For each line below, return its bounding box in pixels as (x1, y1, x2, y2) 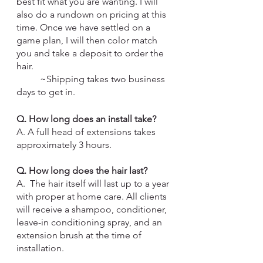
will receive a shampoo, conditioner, (16, 204, 169, 215)
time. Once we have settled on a (16, 22, 153, 33)
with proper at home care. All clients (16, 191, 169, 202)
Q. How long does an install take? (16, 113, 156, 124)
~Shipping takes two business (16, 73, 40, 85)
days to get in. (16, 86, 75, 97)
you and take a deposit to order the (16, 48, 166, 59)
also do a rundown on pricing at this (16, 9, 168, 20)
